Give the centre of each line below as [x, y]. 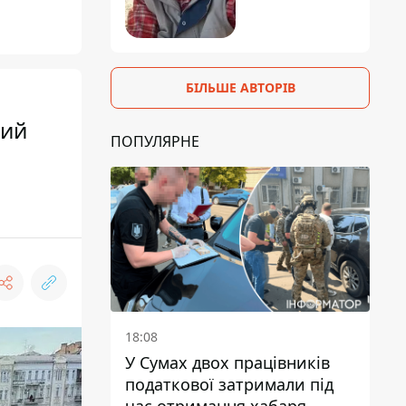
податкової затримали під [229, 385]
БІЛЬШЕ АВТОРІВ [240, 87]
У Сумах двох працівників [227, 363]
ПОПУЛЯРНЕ [155, 141]
